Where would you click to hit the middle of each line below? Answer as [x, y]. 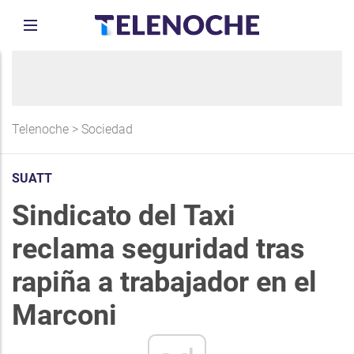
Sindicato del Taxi [124, 216]
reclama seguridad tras [158, 249]
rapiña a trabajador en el [164, 282]
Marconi [64, 315]
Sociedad [107, 129]
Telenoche [40, 129]
